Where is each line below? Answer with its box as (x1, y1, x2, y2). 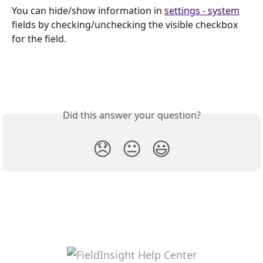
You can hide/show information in (12, 4, 164, 17)
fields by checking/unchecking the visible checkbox (12, 18, 240, 31)
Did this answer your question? (62, 108, 201, 122)
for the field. (12, 32, 66, 45)
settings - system (164, 4, 240, 17)
